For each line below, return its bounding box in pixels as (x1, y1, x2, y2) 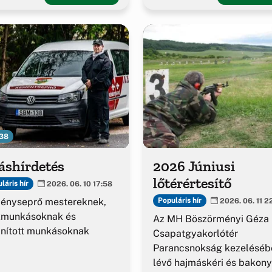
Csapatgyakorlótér (153, 227, 238, 239)
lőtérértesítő (153, 174, 231, 192)
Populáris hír (157, 196, 202, 205)
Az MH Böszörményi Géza (153, 212, 269, 225)
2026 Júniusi (153, 157, 235, 175)
